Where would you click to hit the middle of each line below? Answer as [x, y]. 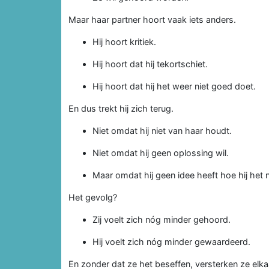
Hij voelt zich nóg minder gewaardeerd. [171, 241]
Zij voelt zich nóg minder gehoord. [162, 219]
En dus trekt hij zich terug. [121, 108]
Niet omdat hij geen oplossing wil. [161, 153]
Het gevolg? [93, 197]
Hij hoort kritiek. [124, 41]
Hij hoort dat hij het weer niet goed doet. [174, 86]
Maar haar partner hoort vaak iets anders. [152, 19]
